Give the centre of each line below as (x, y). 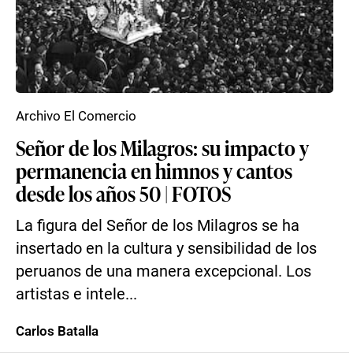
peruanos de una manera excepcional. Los (163, 271)
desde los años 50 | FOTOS (123, 193)
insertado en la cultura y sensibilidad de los (166, 249)
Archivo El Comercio (76, 116)
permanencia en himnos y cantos (154, 170)
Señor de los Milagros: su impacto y (162, 147)
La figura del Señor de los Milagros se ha (158, 226)
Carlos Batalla (57, 331)
